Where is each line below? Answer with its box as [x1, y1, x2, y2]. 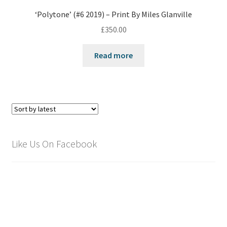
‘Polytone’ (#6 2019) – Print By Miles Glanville [35, 9, 192, 19]
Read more [94, 50, 133, 61]
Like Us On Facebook [11, 137, 97, 150]
